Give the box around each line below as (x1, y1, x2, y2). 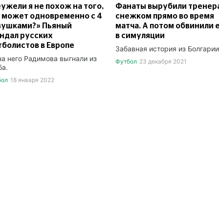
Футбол (115, 57, 137, 65)
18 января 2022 (10, 76, 54, 84)
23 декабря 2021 (139, 57, 187, 65)
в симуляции (115, 31, 165, 40)
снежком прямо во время (115, 12, 214, 20)
